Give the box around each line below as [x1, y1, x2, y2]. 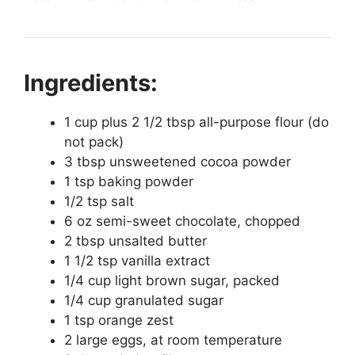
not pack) [64, 134, 124, 150]
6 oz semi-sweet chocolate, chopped [64, 213, 300, 229]
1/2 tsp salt [64, 193, 134, 209]
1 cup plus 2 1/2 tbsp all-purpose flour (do [64, 114, 329, 130]
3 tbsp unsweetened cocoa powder [64, 154, 291, 170]
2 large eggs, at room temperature [64, 332, 282, 348]
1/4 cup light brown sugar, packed [64, 273, 280, 288]
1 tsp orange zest [64, 312, 174, 328]
